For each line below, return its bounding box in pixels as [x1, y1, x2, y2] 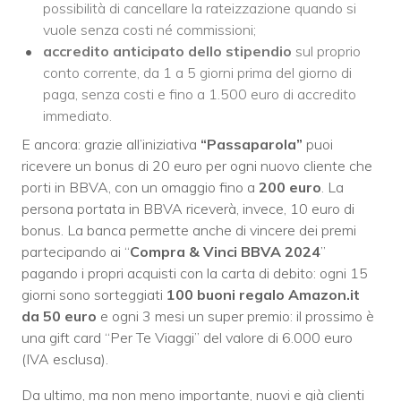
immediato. [43, 106, 112, 124]
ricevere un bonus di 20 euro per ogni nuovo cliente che [21, 156, 372, 175]
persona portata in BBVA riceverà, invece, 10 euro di [21, 199, 354, 218]
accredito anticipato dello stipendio [43, 41, 292, 60]
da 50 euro [21, 306, 97, 325]
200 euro [259, 177, 321, 196]
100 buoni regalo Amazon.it [166, 285, 360, 303]
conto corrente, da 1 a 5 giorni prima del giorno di [43, 63, 352, 81]
